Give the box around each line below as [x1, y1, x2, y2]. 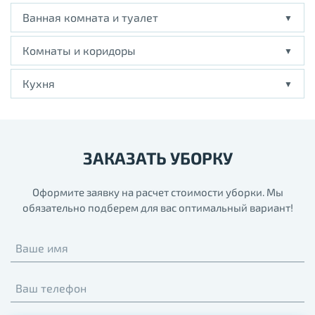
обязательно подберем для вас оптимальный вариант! [22, 201, 293, 214]
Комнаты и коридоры [22, 44, 136, 58]
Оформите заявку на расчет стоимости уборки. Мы [32, 186, 283, 199]
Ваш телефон [15, 281, 86, 295]
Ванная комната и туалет [22, 11, 158, 25]
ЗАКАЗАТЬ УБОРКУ [82, 148, 233, 169]
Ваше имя [15, 241, 68, 255]
